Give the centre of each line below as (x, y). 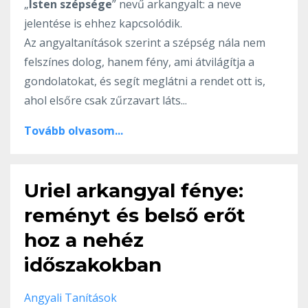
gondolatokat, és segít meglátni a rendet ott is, (145, 81)
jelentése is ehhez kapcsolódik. (104, 23)
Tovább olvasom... (74, 130)
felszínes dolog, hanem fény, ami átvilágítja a (139, 62)
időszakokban (93, 264)
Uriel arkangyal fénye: (134, 190)
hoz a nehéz (84, 240)
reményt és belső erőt (135, 215)
